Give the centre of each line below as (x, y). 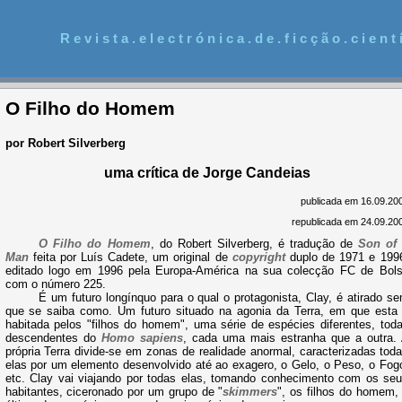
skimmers (250, 391)
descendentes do (53, 337)
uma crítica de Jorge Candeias (207, 173)
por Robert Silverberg (65, 143)
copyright (258, 257)
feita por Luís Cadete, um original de (130, 257)
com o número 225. (55, 284)
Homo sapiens (142, 337)
